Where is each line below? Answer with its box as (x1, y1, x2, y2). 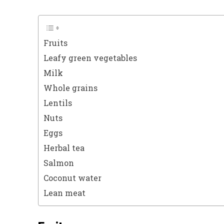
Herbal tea (43, 142, 84, 153)
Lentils (43, 97, 72, 108)
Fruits (43, 37, 67, 48)
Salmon (43, 157, 74, 168)
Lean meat (43, 187, 85, 198)
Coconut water (43, 172, 101, 183)
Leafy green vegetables (43, 52, 137, 63)
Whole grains (43, 82, 97, 93)
